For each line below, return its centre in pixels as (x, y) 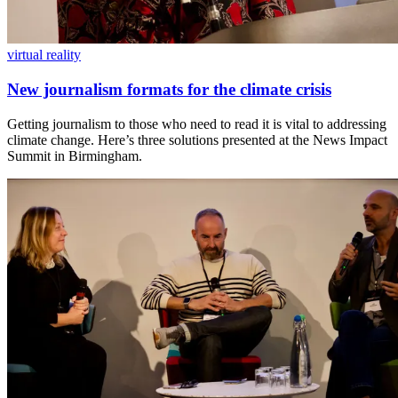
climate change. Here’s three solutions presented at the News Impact (197, 139)
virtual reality (44, 55)
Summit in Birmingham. (75, 155)
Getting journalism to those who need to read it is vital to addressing (197, 123)
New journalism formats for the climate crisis (169, 89)
